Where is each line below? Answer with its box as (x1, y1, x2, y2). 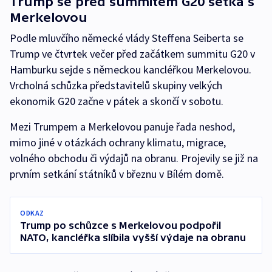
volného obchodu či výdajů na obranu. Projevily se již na (10, 151, 258, 166)
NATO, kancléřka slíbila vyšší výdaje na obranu (20, 232, 246, 243)
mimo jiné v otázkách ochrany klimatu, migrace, (10, 135, 226, 150)
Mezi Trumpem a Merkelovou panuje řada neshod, (10, 120, 235, 134)
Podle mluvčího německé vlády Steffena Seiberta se (10, 31, 243, 46)
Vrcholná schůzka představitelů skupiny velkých (10, 78, 222, 93)
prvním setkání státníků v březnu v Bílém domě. (10, 167, 224, 182)
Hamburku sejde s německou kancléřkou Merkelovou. (10, 63, 251, 77)
